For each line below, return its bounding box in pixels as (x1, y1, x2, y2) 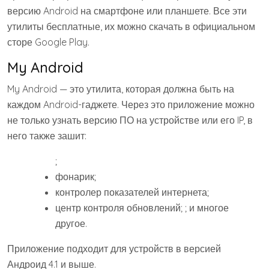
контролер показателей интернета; (55, 186, 209, 198)
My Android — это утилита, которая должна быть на (7, 82, 234, 95)
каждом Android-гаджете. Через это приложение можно (7, 98, 255, 110)
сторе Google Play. (7, 35, 89, 48)
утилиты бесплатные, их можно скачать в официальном (7, 20, 255, 32)
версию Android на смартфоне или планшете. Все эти (7, 4, 247, 17)
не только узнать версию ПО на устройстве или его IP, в (7, 113, 253, 126)
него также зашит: (7, 129, 86, 142)
